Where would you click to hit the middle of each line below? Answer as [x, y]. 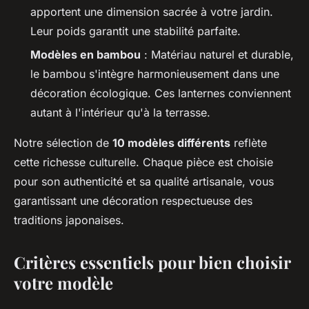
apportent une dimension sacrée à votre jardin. [152, 11]
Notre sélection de [63, 143]
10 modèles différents [171, 143]
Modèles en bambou [86, 55]
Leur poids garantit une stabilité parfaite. [136, 31]
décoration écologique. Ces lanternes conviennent [161, 93]
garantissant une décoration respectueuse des [133, 201]
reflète [249, 143]
